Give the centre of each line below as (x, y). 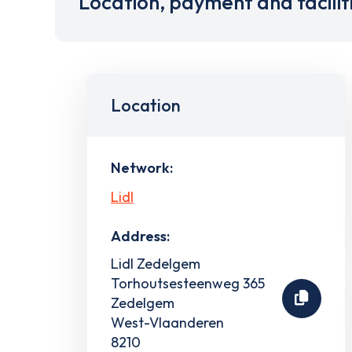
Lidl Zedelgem (156, 263)
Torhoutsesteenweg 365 (188, 283)
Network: (142, 168)
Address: (140, 236)
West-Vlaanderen (167, 322)
